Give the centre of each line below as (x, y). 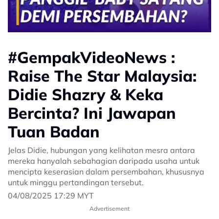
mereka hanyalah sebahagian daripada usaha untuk (104, 161)
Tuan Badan (54, 132)
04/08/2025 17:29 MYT (51, 196)
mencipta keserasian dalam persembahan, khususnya (106, 172)
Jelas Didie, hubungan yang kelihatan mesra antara (101, 150)
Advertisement (109, 209)
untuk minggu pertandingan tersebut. (76, 183)
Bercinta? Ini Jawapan (92, 113)
